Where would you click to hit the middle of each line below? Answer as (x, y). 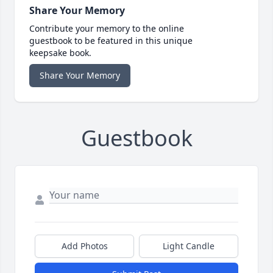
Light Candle (189, 246)
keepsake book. (60, 53)
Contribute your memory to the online (107, 29)
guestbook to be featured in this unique (111, 41)
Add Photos (84, 246)
